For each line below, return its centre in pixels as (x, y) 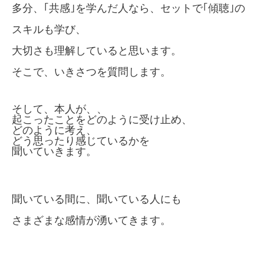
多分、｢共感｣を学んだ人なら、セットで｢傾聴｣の (128, 8)
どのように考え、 (54, 130)
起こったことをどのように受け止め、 (102, 120)
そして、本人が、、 (60, 109)
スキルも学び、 (49, 29)
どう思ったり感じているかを (81, 141)
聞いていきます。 (54, 151)
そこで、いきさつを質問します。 (91, 72)
